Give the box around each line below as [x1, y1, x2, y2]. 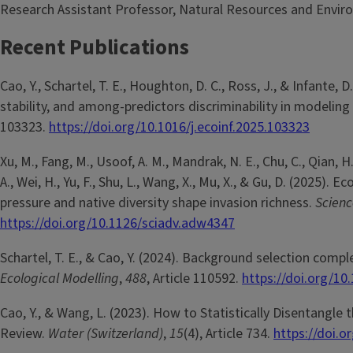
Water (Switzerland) [48, 323, 163, 344]
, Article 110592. [147, 268, 242, 288]
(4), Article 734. [184, 323, 273, 344]
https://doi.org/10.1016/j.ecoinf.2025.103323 [49, 117, 310, 137]
